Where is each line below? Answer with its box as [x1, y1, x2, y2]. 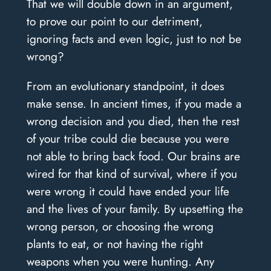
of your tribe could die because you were [26, 129, 229, 147]
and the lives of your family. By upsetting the [26, 200, 243, 217]
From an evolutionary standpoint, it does [26, 77, 224, 94]
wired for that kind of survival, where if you [26, 165, 237, 182]
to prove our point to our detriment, [26, 13, 203, 30]
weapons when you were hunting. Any [26, 252, 214, 270]
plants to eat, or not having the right [26, 235, 203, 252]
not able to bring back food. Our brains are [26, 147, 240, 165]
